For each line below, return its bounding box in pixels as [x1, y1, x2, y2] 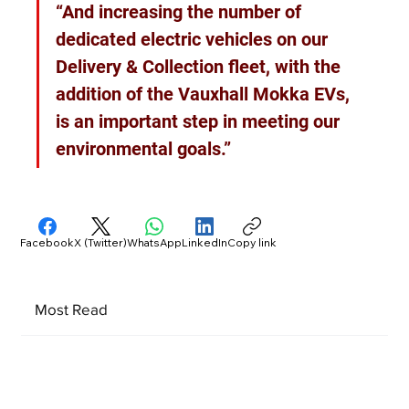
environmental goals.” [56, 138, 232, 160]
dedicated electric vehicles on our [56, 28, 333, 50]
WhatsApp [127, 236, 183, 249]
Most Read [34, 300, 108, 319]
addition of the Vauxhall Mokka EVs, [56, 83, 355, 105]
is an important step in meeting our [56, 110, 345, 132]
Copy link [227, 236, 278, 249]
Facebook [20, 236, 75, 249]
